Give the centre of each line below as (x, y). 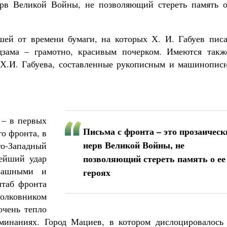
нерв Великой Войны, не (134, 145)
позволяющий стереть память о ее (154, 159)
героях (97, 172)
